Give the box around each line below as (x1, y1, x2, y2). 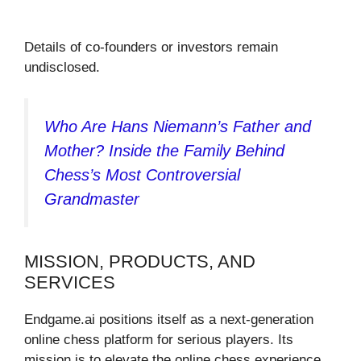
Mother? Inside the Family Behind (44, 141, 284, 160)
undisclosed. (24, 60, 100, 76)
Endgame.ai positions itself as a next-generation (24, 312, 313, 328)
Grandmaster (44, 189, 139, 208)
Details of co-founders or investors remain (24, 39, 278, 56)
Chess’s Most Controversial (44, 165, 240, 184)
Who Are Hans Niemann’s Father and (44, 117, 311, 135)
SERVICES (24, 272, 115, 293)
